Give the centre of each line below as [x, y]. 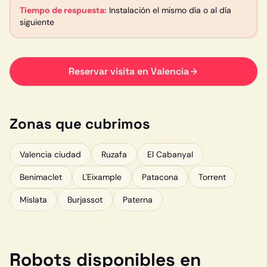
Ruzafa [114, 154]
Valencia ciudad [50, 154]
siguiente [37, 22]
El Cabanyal [170, 154]
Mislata [33, 200]
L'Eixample [102, 177]
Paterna [138, 200]
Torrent [212, 177]
